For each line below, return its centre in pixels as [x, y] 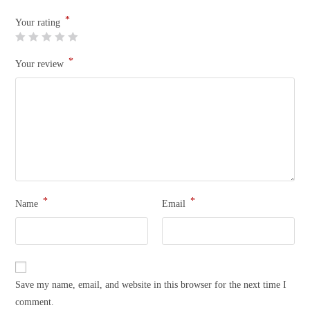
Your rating [39, 22]
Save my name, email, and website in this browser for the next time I [151, 284]
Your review [41, 64]
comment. [35, 302]
